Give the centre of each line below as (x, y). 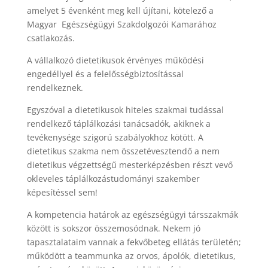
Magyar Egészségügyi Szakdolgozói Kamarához (121, 25)
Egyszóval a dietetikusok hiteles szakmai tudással (125, 110)
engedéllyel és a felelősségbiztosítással (105, 74)
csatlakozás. (51, 38)
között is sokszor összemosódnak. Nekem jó (113, 229)
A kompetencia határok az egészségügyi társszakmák (132, 215)
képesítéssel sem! (62, 193)
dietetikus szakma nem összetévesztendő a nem (123, 151)
